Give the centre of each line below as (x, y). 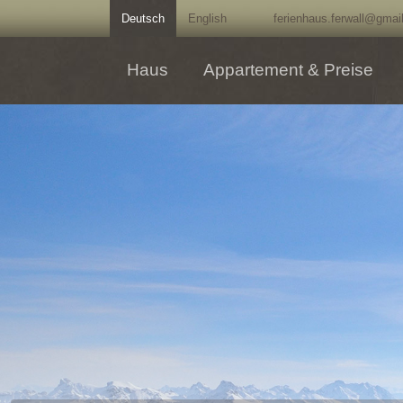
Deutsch (143, 18)
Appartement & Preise (288, 70)
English (207, 18)
